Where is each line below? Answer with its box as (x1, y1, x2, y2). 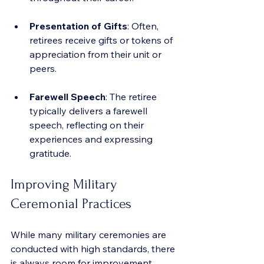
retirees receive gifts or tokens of (29, 34, 175, 46)
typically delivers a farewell (29, 105, 150, 117)
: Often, (127, 20, 161, 32)
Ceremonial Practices (11, 196, 131, 212)
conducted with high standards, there (11, 243, 177, 255)
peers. (29, 62, 57, 74)
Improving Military (11, 176, 120, 192)
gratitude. (29, 147, 71, 159)
